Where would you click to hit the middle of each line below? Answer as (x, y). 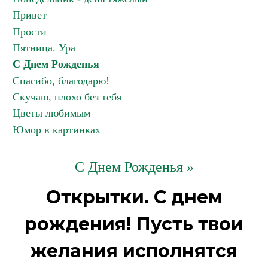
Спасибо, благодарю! (61, 81)
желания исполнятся (134, 251)
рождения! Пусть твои (134, 224)
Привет (30, 15)
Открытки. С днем (134, 197)
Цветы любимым (51, 113)
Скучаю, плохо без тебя (67, 97)
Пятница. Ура (44, 48)
